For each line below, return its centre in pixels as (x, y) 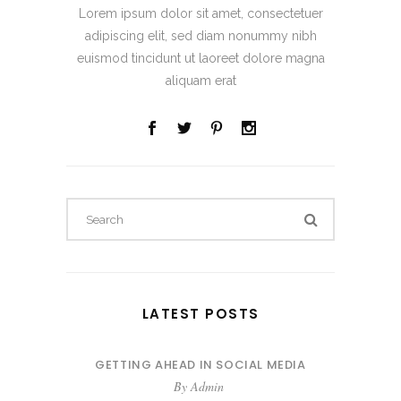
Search (219, 208)
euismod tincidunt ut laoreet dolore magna (200, 59)
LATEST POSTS (200, 314)
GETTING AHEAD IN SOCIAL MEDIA (200, 365)
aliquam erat (200, 81)
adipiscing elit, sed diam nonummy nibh (200, 36)
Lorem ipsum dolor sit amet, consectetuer (200, 14)
